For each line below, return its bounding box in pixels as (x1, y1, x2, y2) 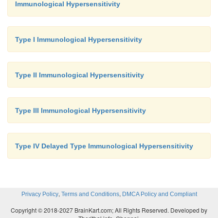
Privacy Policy (21, 190, 58, 198)
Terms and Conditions (61, 190, 119, 198)
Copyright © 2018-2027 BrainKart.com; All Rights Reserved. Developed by (11, 205, 207, 214)
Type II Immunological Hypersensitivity (15, 71, 144, 79)
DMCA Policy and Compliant (122, 190, 197, 198)
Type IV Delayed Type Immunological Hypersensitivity (15, 142, 193, 150)
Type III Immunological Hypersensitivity (15, 106, 146, 114)
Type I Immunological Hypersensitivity (15, 35, 142, 43)
